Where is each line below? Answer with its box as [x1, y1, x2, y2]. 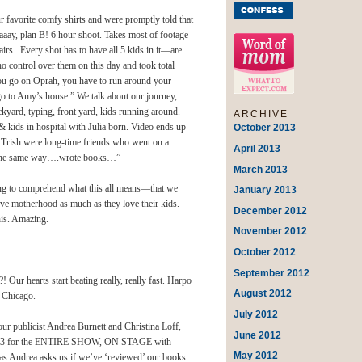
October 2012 [234, 246, 297, 259]
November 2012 [234, 225, 308, 238]
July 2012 [234, 308, 279, 320]
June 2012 [234, 329, 282, 341]
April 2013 [234, 142, 281, 154]
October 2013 [234, 122, 297, 134]
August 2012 [234, 288, 293, 300]
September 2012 [234, 267, 310, 279]
